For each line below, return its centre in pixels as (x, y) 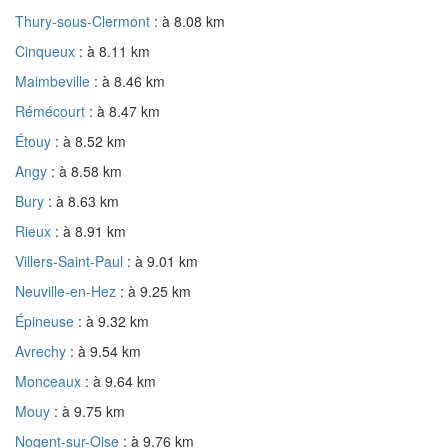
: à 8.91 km (90, 230)
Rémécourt (52, 110)
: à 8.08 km (189, 20)
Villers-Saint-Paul (71, 260)
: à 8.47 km (124, 110)
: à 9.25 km (155, 290)
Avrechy (42, 350)
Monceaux (50, 380)
